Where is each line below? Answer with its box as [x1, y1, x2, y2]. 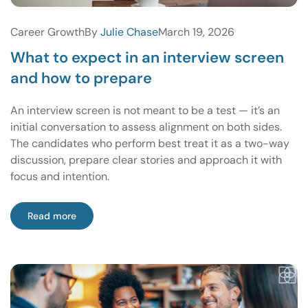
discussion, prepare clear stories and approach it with [10, 152, 282, 167]
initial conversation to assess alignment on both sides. [10, 119, 282, 134]
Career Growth [10, 24, 85, 39]
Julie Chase [100, 24, 158, 39]
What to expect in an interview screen [10, 47, 284, 67]
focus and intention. [10, 168, 109, 184]
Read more [27, 209, 76, 222]
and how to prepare [10, 67, 152, 88]
